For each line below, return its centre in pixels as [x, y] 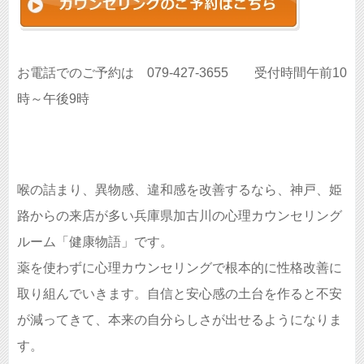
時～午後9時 [53, 99]
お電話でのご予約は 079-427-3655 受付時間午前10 [182, 73]
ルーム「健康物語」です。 [95, 242]
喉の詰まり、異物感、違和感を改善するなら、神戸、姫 [180, 190]
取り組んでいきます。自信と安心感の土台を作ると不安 [180, 294]
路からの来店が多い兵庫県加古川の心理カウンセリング [180, 216]
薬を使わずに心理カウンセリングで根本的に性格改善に [180, 268]
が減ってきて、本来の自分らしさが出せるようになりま [180, 320]
